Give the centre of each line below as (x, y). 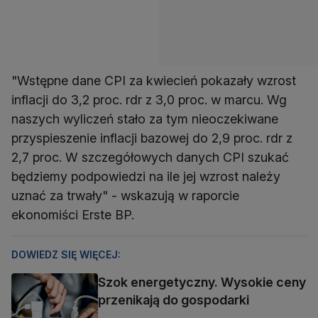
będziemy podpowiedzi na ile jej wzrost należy (146, 177)
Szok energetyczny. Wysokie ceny (202, 283)
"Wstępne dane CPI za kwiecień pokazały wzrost (154, 81)
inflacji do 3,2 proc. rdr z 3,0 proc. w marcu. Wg (149, 100)
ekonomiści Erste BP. (73, 215)
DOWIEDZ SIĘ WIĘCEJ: (66, 255)
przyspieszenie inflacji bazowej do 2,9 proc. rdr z (152, 138)
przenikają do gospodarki (174, 300)
